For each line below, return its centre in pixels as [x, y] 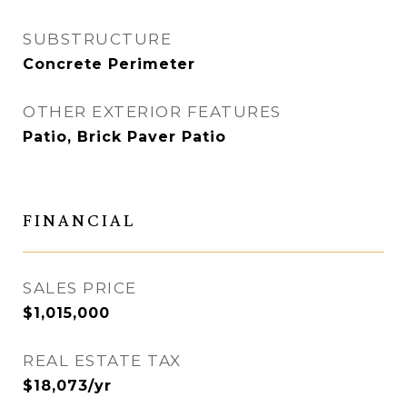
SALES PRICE [80, 288]
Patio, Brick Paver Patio [124, 137]
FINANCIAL [79, 220]
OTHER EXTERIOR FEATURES [152, 112]
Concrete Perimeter [109, 64]
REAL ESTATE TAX [102, 361]
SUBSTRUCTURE [97, 39]
